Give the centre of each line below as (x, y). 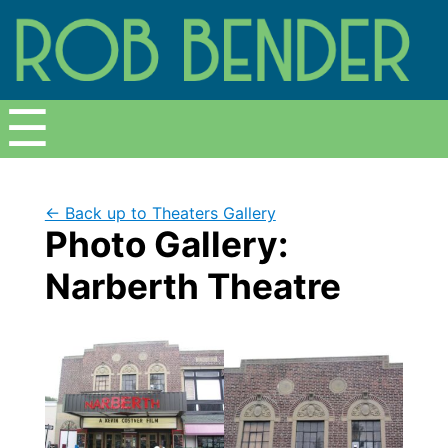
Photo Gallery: (166, 243)
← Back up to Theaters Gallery (160, 212)
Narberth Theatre (192, 285)
